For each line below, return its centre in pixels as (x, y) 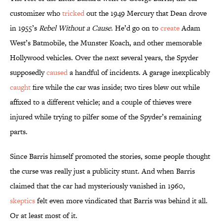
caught (20, 87)
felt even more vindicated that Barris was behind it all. (121, 201)
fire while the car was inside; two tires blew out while (115, 87)
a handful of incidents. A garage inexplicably (139, 73)
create (169, 28)
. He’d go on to (135, 28)
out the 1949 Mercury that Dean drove (146, 13)
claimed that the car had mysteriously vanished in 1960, (97, 186)
